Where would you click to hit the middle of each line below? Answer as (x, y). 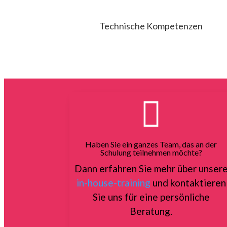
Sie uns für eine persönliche (151, 197)
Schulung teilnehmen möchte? (151, 153)
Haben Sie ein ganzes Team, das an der (151, 144)
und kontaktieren (188, 183)
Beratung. (151, 211)
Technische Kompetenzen (151, 26)
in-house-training (113, 183)
